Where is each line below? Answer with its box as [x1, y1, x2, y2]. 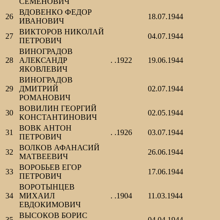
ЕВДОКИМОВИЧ [19, 200, 81, 209]
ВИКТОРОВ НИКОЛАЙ [19, 27, 104, 36]
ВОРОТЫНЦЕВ [19, 183, 75, 192]
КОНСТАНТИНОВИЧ [19, 113, 97, 122]
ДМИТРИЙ [19, 84, 58, 93]
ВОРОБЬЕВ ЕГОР [19, 163, 82, 172]
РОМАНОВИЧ [19, 93, 70, 102]
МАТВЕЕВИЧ [19, 152, 68, 161]
